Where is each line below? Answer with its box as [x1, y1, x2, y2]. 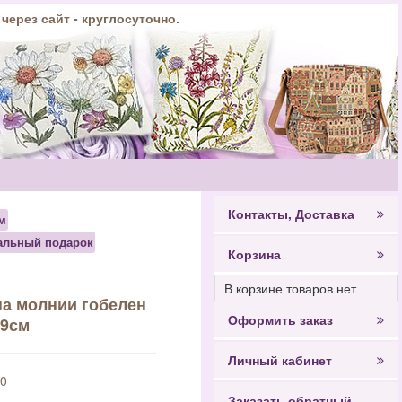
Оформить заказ [228, 310, 333, 328]
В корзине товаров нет [224, 279, 356, 297]
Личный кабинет [228, 351, 332, 369]
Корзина [228, 245, 281, 263]
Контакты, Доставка [228, 205, 354, 223]
